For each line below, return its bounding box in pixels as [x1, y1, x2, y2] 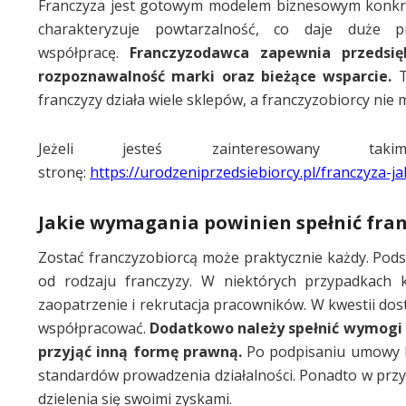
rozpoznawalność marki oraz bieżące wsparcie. [38, 65, 392, 86]
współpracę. [38, 42, 130, 63]
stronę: [38, 161, 90, 182]
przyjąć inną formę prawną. [38, 341, 242, 362]
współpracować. [38, 317, 150, 338]
